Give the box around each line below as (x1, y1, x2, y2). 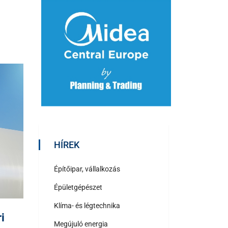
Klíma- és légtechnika (54, 201, 120, 210)
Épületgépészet (54, 183, 102, 191)
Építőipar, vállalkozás (54, 164, 120, 173)
